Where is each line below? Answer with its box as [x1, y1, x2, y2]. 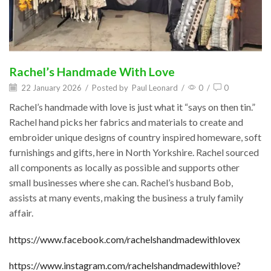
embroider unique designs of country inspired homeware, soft [9, 131, 261, 143]
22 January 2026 [19, 82, 82, 93]
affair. [9, 207, 33, 219]
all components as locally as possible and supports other [9, 162, 240, 174]
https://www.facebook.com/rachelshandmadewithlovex [9, 233, 240, 245]
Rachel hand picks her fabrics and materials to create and [9, 116, 243, 128]
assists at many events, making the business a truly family [9, 192, 243, 204]
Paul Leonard [132, 82, 178, 93]
